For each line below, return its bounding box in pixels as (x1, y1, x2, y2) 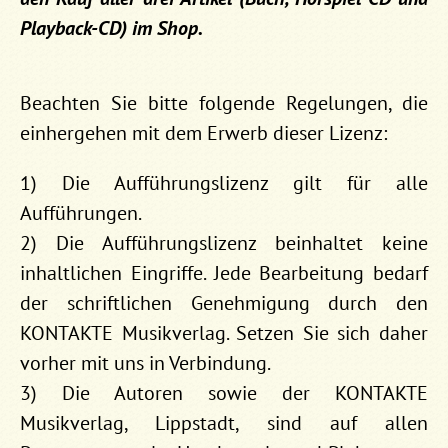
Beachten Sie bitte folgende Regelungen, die (20, 89, 428, 116)
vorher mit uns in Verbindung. (20, 349, 271, 376)
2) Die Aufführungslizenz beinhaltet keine (20, 229, 428, 256)
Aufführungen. (20, 199, 142, 226)
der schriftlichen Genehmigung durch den (20, 289, 428, 316)
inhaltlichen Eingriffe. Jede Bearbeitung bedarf (20, 259, 428, 286)
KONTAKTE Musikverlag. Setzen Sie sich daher (20, 319, 428, 346)
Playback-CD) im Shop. (20, 14, 203, 41)
